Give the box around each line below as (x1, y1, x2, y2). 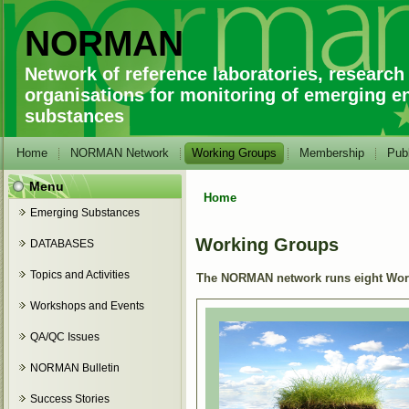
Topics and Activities (30, 268, 130, 281)
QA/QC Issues (30, 330, 100, 343)
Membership (299, 146, 364, 160)
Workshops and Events (30, 299, 144, 312)
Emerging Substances (30, 206, 140, 219)
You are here (195, 198, 314, 221)
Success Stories (30, 393, 110, 405)
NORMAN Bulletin (30, 362, 120, 374)
